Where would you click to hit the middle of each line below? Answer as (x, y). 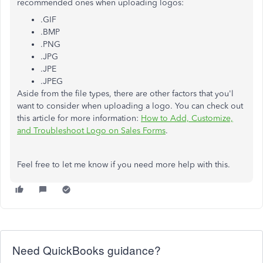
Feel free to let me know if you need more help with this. (124, 165)
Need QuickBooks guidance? (87, 250)
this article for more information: (79, 118)
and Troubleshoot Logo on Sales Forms (91, 131)
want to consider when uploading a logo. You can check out (130, 106)
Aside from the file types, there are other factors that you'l (125, 94)
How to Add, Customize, (187, 118)
